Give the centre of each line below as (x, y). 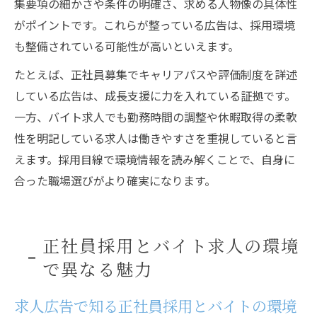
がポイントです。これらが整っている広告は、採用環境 (155, 25)
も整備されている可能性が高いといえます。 (127, 46)
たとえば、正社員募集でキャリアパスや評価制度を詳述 (156, 74)
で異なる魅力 (98, 269)
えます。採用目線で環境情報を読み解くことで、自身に (155, 159)
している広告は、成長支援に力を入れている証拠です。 (155, 96)
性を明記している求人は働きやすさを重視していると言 (156, 138)
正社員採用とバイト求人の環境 (171, 245)
